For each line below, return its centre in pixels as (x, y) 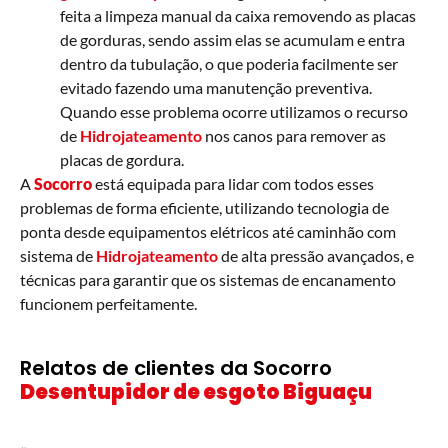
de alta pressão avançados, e (316, 255)
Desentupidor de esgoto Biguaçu (196, 391)
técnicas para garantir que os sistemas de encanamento (208, 279)
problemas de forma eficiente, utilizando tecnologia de (204, 207)
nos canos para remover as (294, 135)
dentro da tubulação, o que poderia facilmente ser (229, 63)
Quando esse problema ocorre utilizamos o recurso (234, 111)
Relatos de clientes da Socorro (176, 367)
